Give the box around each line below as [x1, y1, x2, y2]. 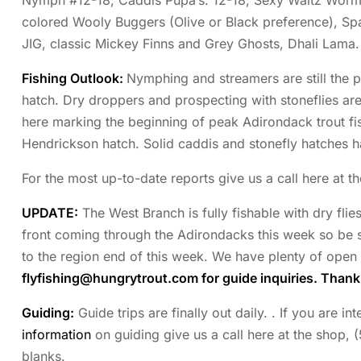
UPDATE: [22, 205, 78, 222]
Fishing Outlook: [22, 70, 127, 87]
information [22, 326, 91, 343]
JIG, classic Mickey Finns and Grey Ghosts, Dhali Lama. [22, 35, 359, 52]
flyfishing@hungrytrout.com [22, 270, 198, 287]
